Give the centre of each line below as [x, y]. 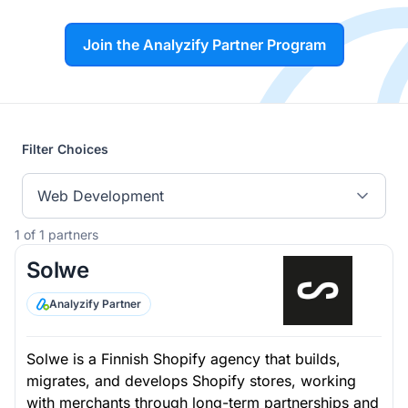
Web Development [101, 196]
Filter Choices [65, 149]
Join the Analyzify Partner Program [204, 45]
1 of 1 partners [56, 235]
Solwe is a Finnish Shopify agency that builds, [184, 359]
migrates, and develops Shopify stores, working [191, 381]
